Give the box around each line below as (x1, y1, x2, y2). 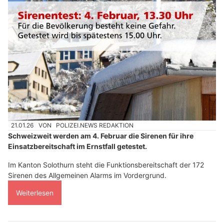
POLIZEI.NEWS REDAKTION (56, 121, 134, 129)
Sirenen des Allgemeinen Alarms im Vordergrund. (8, 171, 166, 180)
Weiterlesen (16, 188, 53, 197)
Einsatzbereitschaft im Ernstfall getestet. (8, 142, 147, 151)
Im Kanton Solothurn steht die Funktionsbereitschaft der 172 (8, 160, 204, 169)
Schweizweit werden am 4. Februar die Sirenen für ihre (8, 131, 193, 140)
